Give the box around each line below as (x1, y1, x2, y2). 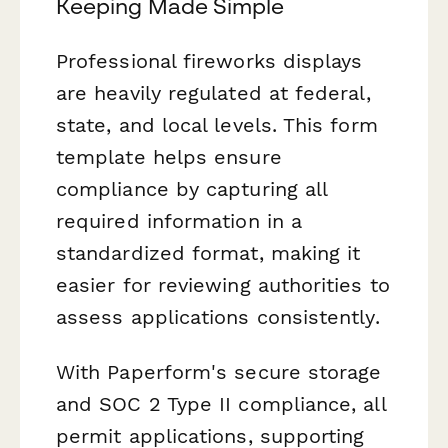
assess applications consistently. (56, 305, 380, 330)
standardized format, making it (56, 241, 361, 266)
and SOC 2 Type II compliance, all (56, 392, 386, 417)
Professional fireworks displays (56, 49, 363, 74)
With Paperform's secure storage (56, 360, 382, 385)
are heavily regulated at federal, (56, 81, 371, 106)
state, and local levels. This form (56, 113, 378, 138)
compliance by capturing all (56, 177, 328, 202)
